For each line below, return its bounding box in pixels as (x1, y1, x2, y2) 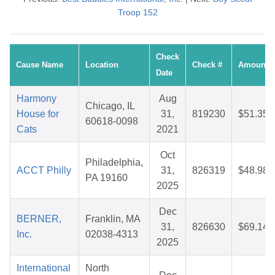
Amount (238, 60, 268, 70)
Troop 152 (117, 7, 158, 18)
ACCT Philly (17, 165, 71, 176)
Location (85, 60, 118, 70)
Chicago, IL (85, 101, 135, 112)
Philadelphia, (85, 157, 143, 168)
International (17, 263, 71, 274)
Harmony (17, 93, 56, 104)
